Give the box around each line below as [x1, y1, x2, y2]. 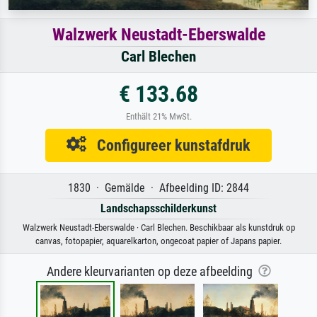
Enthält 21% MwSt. [125, 110, 192, 122]
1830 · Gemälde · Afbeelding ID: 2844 [68, 180, 249, 195]
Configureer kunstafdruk [86, 135, 250, 154]
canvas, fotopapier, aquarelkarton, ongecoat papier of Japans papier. [35, 235, 282, 246]
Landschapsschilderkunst [100, 201, 217, 215]
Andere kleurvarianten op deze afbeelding [46, 264, 258, 279]
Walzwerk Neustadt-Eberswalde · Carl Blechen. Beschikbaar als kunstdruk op [22, 221, 295, 233]
